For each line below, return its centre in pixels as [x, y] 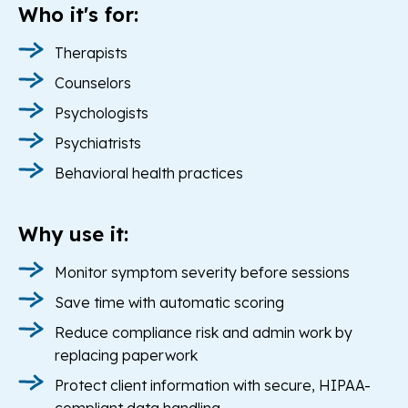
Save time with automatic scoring [169, 303]
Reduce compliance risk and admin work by [204, 333]
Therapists [91, 53]
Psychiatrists [98, 143]
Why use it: [73, 235]
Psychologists [102, 113]
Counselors [93, 83]
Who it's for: [78, 15]
